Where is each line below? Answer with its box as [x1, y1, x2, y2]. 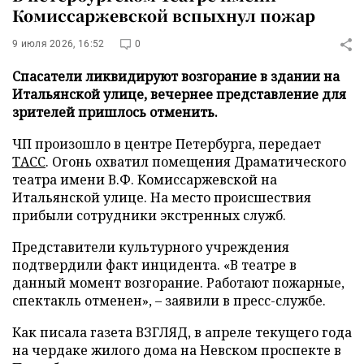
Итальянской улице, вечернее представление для [12, 85, 346, 103]
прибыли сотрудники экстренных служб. [12, 206, 286, 224]
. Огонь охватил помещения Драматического [45, 153, 346, 171]
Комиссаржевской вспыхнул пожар [12, 4, 315, 26]
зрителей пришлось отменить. [12, 103, 218, 121]
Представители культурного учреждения [12, 238, 289, 256]
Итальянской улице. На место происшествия [12, 188, 311, 206]
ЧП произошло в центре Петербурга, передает [12, 135, 321, 153]
